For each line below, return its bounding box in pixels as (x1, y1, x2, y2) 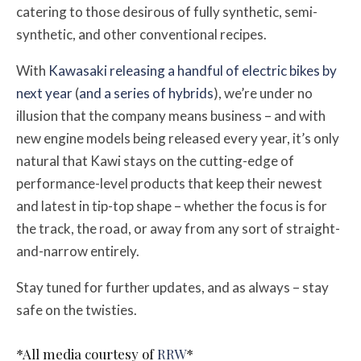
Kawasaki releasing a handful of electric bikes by (48, 62, 337, 80)
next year (16, 85, 73, 102)
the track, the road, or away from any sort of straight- (16, 220, 340, 238)
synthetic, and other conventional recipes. (16, 26, 269, 44)
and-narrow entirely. (16, 243, 142, 260)
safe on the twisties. (16, 301, 137, 319)
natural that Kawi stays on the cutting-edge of (16, 152, 294, 170)
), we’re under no (214, 85, 313, 102)
